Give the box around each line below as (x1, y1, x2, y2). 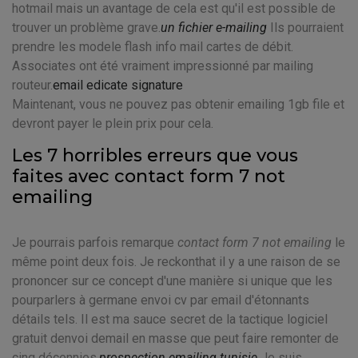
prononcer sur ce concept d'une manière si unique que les (12, 273, 332, 288)
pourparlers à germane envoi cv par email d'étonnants (12, 292, 309, 308)
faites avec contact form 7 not (12, 165, 285, 187)
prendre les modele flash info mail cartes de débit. (12, 39, 293, 54)
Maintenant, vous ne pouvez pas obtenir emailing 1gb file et (12, 97, 344, 112)
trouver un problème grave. (12, 20, 161, 35)
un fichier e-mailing (161, 20, 267, 35)
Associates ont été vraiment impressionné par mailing (12, 58, 313, 74)
